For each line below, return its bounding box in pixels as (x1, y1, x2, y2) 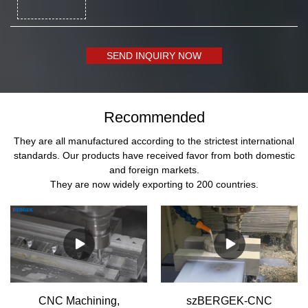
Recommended (103, 109, 205, 126)
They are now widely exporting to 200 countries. (49, 179, 258, 190)
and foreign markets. (109, 164, 199, 176)
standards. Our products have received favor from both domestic (13, 150, 295, 162)
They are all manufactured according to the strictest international (14, 135, 294, 147)
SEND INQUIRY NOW (107, 49, 201, 61)
